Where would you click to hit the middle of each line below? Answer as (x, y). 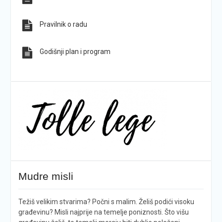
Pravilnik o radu (63, 25)
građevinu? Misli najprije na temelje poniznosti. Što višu (103, 212)
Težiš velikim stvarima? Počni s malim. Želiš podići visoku (106, 202)
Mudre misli (46, 176)
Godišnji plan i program (75, 52)
